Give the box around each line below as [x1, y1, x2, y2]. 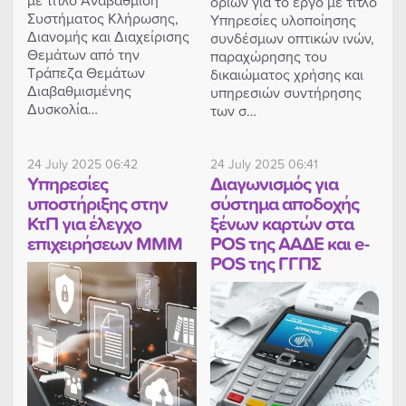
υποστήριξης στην [27, 188, 168, 217]
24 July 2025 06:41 [209, 154, 318, 173]
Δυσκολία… [27, 98, 98, 119]
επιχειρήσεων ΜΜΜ [27, 228, 182, 256]
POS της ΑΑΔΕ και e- [209, 228, 369, 256]
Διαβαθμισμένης [27, 80, 131, 101]
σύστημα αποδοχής [209, 188, 359, 217]
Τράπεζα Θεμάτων [27, 62, 145, 82]
